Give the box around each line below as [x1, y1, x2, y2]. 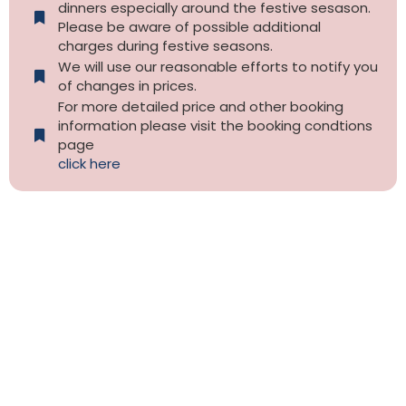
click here [57, 154, 121, 174]
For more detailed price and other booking [57, 97, 343, 117]
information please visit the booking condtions [57, 116, 372, 136]
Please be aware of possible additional [57, 17, 321, 37]
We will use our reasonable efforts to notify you [57, 57, 378, 77]
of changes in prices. [57, 76, 197, 96]
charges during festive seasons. [57, 36, 273, 56]
